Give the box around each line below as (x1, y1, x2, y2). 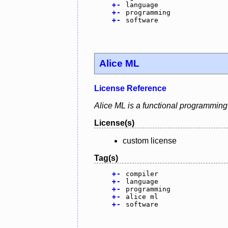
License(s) (94, 119, 134, 128)
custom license (123, 136, 177, 146)
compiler (125, 170, 158, 178)
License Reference (94, 84, 166, 93)
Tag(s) (94, 154, 118, 163)
